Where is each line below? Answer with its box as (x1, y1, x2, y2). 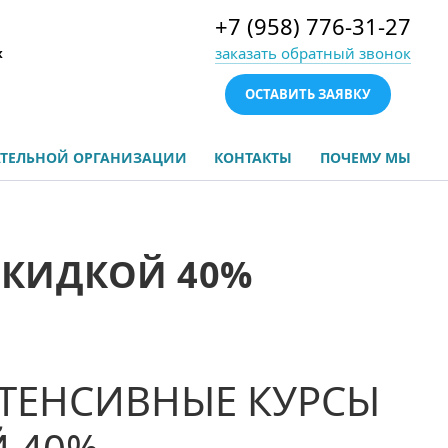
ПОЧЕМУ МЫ (319, 147, 411, 167)
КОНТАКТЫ (214, 147, 293, 167)
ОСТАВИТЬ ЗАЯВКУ (244, 85, 371, 103)
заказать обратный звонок (214, 43, 411, 63)
